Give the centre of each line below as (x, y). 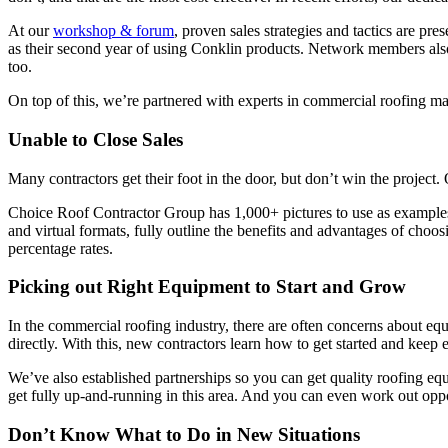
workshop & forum (113, 31)
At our (30, 31)
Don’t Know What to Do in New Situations (184, 434)
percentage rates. (60, 248)
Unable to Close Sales (95, 140)
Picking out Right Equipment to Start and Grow (207, 287)
